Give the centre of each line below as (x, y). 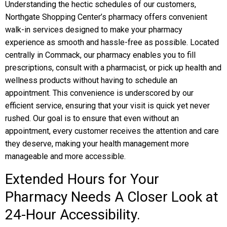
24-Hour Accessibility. (73, 215)
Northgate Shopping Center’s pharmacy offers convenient (106, 17)
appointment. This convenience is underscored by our (99, 93)
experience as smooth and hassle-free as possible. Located (112, 42)
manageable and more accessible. (65, 156)
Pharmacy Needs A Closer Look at (112, 197)
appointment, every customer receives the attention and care (112, 131)
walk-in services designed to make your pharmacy (94, 30)
